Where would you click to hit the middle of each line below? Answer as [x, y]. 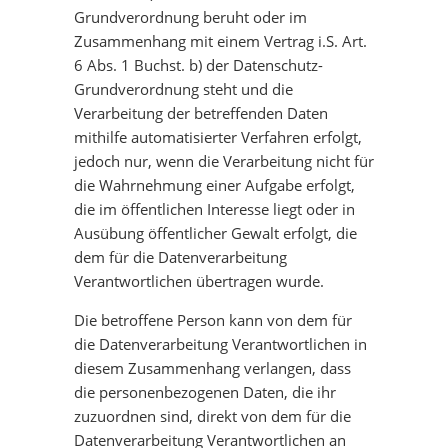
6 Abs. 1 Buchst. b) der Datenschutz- [198, 65]
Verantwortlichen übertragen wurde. [199, 281]
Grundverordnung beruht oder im [190, 17]
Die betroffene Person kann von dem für [213, 320]
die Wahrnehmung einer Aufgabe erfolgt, [214, 185]
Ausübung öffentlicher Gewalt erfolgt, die [215, 233]
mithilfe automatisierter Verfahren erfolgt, [218, 137]
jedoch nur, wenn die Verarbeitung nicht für [224, 161]
